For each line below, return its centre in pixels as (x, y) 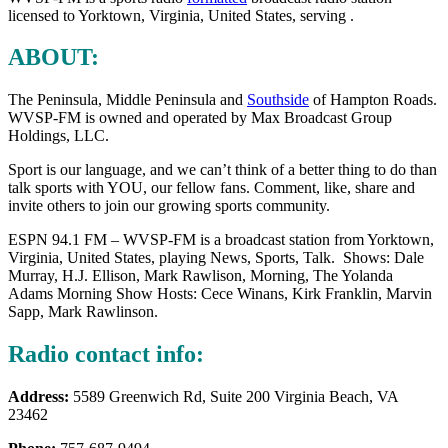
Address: (38, 397)
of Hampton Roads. (373, 100)
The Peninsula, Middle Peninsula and (127, 100)
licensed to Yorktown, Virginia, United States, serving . (181, 15)
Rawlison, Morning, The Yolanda (287, 276)
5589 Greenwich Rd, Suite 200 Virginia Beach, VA (233, 397)
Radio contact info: (106, 354)
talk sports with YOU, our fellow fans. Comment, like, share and (211, 188)
